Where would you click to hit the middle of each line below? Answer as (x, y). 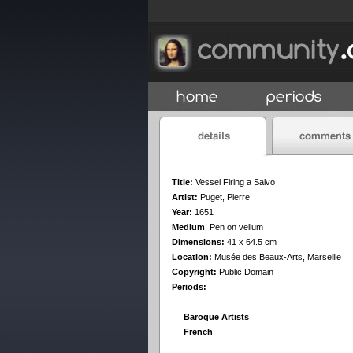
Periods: (189, 287)
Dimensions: (198, 242)
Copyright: (194, 272)
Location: (192, 257)
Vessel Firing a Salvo (235, 182)
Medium (188, 227)
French (198, 332)
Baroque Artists (216, 317)
